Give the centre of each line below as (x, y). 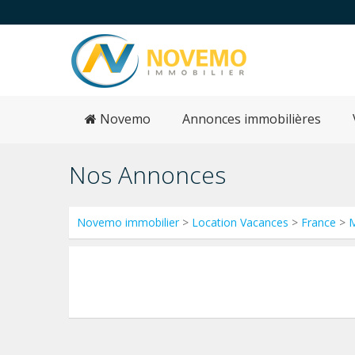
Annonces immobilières (252, 119)
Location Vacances (240, 222)
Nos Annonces (147, 175)
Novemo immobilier (128, 222)
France (319, 222)
